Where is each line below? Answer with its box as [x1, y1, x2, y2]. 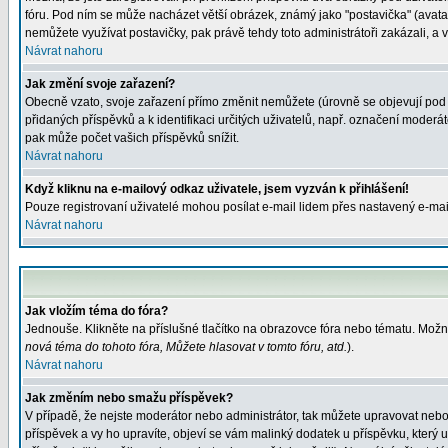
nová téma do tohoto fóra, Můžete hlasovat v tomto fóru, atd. [25, 340, 347, 354]
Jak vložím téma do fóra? [25, 304, 168, 318]
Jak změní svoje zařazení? [25, 77, 175, 91]
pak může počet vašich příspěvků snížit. [25, 131, 239, 145]
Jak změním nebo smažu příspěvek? [25, 391, 233, 405]
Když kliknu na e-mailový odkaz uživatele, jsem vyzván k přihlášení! [25, 182, 409, 196]
